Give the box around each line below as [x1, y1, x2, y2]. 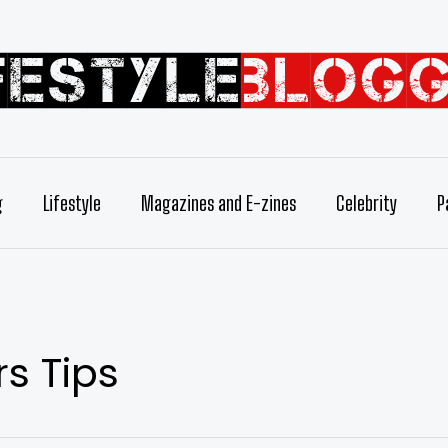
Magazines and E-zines [140, 191, 296, 215]
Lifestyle [42, 191, 101, 215]
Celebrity [335, 191, 397, 215]
